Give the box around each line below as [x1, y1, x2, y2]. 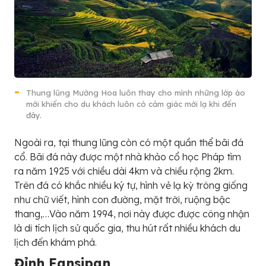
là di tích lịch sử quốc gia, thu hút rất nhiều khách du [14, 222, 240, 235]
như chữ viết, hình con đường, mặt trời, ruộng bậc [14, 194, 230, 206]
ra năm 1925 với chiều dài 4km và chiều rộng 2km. [14, 165, 234, 178]
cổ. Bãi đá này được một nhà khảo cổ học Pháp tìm [14, 151, 241, 163]
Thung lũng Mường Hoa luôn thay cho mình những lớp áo [26, 88, 245, 98]
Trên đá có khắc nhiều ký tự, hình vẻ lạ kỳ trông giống [14, 179, 248, 192]
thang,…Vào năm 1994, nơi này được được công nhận [14, 208, 249, 220]
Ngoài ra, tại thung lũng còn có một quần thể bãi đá [14, 137, 243, 149]
